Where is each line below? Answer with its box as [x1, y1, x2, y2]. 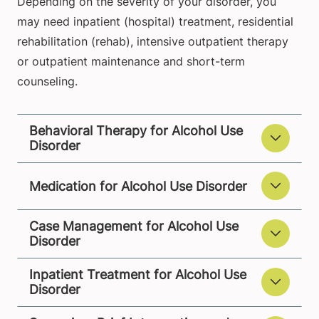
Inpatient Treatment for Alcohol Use [29, 267, 246, 283]
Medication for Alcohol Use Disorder [29, 178, 247, 194]
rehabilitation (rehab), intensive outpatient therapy [17, 34, 288, 49]
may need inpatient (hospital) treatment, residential [17, 14, 293, 29]
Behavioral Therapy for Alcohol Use [29, 123, 243, 139]
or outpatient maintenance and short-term [17, 54, 245, 69]
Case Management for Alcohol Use [29, 219, 239, 234]
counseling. [17, 74, 78, 89]
